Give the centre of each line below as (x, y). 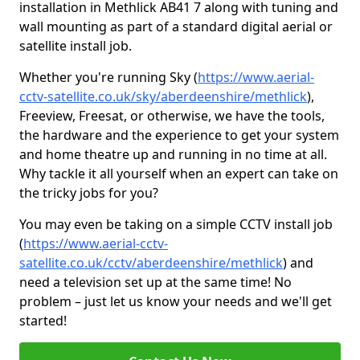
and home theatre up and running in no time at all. (173, 154)
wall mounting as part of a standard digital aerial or (176, 27)
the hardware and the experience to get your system (179, 135)
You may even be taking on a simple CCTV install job (176, 224)
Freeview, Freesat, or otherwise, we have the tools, (172, 116)
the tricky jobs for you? (89, 193)
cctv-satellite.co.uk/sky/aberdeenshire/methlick (163, 96)
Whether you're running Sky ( (108, 77)
